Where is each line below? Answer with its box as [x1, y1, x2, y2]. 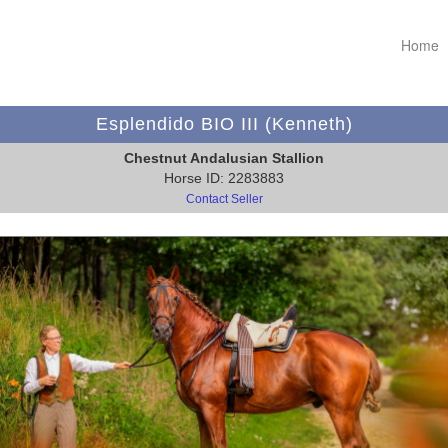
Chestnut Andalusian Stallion [124, 150, 324, 167]
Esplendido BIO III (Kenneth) [95, 114, 353, 135]
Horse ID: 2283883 [164, 170, 284, 187]
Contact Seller [185, 192, 263, 207]
